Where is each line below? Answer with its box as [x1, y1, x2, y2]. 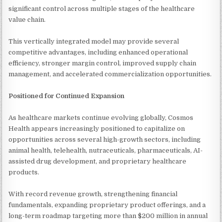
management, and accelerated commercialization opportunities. [8, 70, 212, 78]
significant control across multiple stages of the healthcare [8, 4, 195, 12]
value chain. [8, 15, 46, 23]
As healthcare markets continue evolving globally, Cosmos [8, 113, 194, 121]
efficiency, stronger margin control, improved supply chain [8, 59, 197, 67]
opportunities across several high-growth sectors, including [8, 135, 201, 143]
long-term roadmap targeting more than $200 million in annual [8, 212, 208, 220]
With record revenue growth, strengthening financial [8, 190, 178, 198]
